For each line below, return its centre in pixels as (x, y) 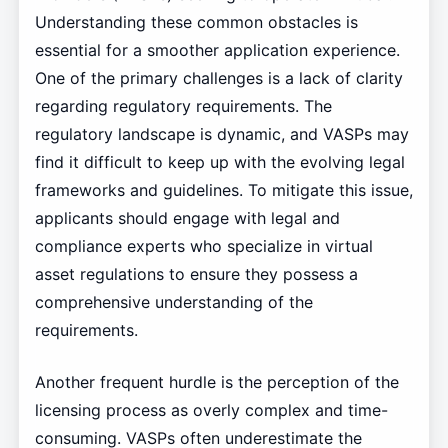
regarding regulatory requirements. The (183, 106)
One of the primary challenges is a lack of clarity (218, 78)
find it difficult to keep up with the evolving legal (219, 162)
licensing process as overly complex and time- (211, 410)
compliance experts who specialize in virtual (203, 246)
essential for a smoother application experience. (217, 50)
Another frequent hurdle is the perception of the (216, 382)
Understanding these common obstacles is (196, 22)
